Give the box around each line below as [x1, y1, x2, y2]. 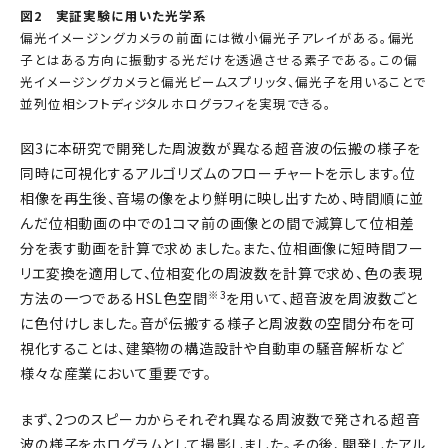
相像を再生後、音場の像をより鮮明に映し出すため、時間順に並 [20, 188, 424, 209]
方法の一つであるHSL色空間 [20, 288, 208, 309]
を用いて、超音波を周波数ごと [226, 288, 419, 309]
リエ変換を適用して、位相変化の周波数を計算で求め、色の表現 [20, 263, 423, 284]
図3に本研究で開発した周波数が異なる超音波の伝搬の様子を [20, 138, 421, 159]
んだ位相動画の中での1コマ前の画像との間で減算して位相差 [20, 213, 415, 234]
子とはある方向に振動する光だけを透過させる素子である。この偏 [20, 50, 419, 70]
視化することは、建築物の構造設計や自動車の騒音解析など [20, 338, 404, 359]
